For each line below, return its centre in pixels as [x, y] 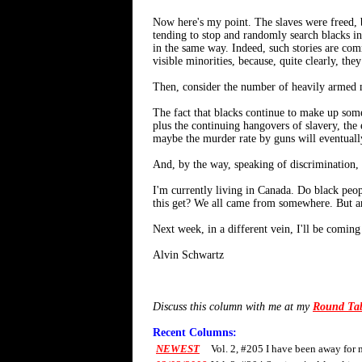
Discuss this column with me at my [233, 307]
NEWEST [178, 349]
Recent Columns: [195, 333]
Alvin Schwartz [188, 255]
